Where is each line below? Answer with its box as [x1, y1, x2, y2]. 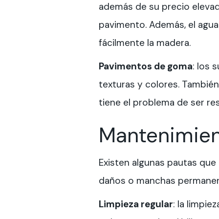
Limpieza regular [99, 197, 173, 210]
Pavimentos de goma [99, 60, 193, 72]
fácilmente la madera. [99, 37, 191, 49]
